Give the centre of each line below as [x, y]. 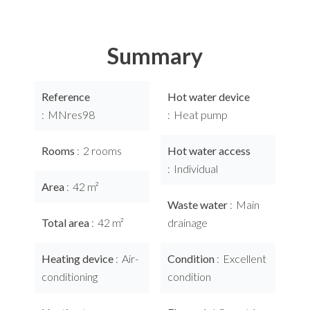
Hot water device [209, 97]
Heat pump [201, 115]
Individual [196, 168]
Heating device [79, 258]
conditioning [70, 276]
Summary [155, 56]
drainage [188, 222]
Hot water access [209, 151]
